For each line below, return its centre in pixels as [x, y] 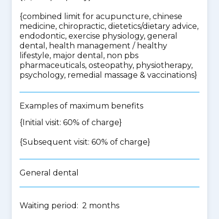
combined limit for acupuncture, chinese [102, 16]
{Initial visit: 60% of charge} [71, 122]
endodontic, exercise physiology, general [99, 36]
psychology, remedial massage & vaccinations [107, 75]
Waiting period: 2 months [69, 206]
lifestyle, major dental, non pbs [79, 55]
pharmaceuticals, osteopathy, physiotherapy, [106, 65]
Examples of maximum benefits [81, 106]
